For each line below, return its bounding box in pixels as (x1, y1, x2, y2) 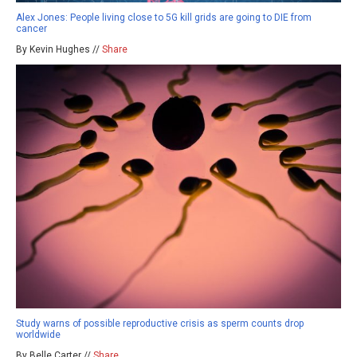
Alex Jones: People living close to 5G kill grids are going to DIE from (16, 12, 312, 24)
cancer (16, 23, 47, 35)
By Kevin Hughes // (16, 44, 102, 56)
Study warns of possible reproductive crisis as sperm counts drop (16, 318, 304, 330)
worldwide (16, 329, 61, 341)
